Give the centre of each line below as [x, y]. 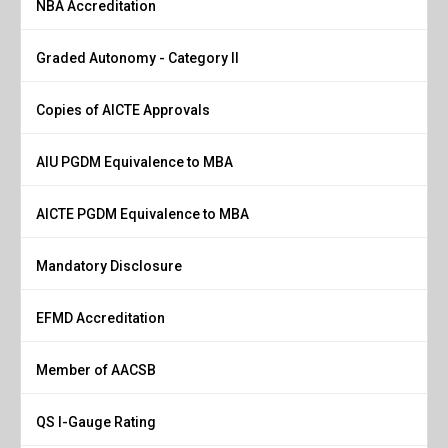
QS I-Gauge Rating [96, 421]
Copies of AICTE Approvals [123, 109]
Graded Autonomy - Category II [137, 57]
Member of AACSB [96, 369]
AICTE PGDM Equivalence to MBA [142, 213]
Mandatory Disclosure [109, 265]
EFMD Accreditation [100, 317]
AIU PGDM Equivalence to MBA [134, 161]
